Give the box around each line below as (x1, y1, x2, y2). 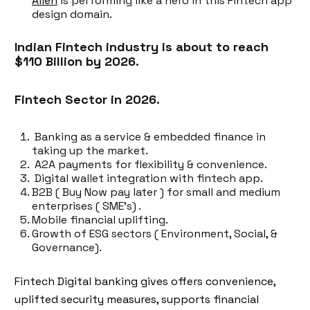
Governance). (32, 239, 102, 255)
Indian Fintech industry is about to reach (15, 38, 268, 55)
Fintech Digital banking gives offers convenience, (15, 273, 275, 289)
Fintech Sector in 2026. (15, 91, 160, 107)
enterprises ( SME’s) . (32, 198, 141, 213)
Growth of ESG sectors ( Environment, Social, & (32, 226, 277, 241)
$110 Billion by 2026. (15, 53, 139, 69)
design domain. (32, 6, 112, 21)
